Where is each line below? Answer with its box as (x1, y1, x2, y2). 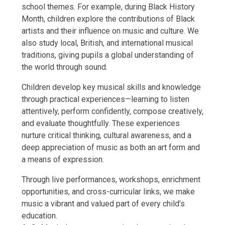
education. (21, 211, 57, 221)
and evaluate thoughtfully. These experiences (21, 119, 180, 129)
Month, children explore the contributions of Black (21, 14, 195, 24)
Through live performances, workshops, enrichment (21, 175, 200, 185)
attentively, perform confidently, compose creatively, (21, 106, 203, 117)
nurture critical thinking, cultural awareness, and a (21, 131, 191, 141)
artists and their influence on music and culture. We (21, 26, 199, 36)
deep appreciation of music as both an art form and (21, 143, 200, 153)
